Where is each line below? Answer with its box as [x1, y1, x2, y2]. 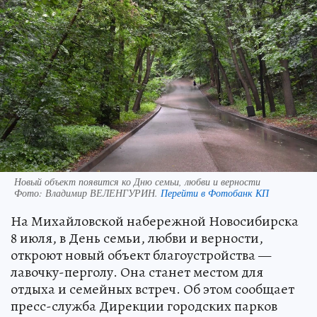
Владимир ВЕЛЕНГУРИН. [45, 185, 161, 200]
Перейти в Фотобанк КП [161, 185, 269, 200]
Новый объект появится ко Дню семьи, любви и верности [14, 174, 260, 188]
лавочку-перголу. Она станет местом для [11, 262, 263, 282]
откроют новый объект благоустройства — [11, 245, 271, 265]
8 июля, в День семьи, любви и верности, [11, 228, 263, 248]
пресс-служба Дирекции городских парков [11, 296, 277, 316]
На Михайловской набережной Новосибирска [11, 211, 299, 231]
